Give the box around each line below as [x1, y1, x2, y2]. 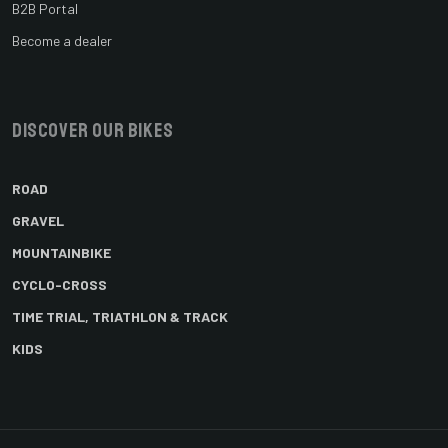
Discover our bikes [12, 118, 174, 144]
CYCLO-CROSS [12, 276, 107, 294]
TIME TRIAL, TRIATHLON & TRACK [12, 308, 228, 326]
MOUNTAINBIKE [12, 244, 111, 262]
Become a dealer [12, 32, 112, 50]
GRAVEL [12, 212, 64, 230]
